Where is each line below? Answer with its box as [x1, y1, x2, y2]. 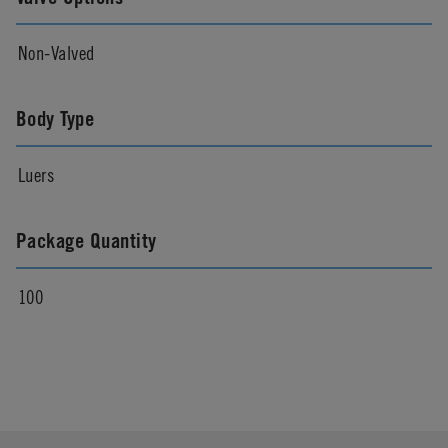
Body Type [16, 105, 95, 131]
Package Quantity [16, 227, 157, 253]
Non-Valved [18, 40, 95, 64]
